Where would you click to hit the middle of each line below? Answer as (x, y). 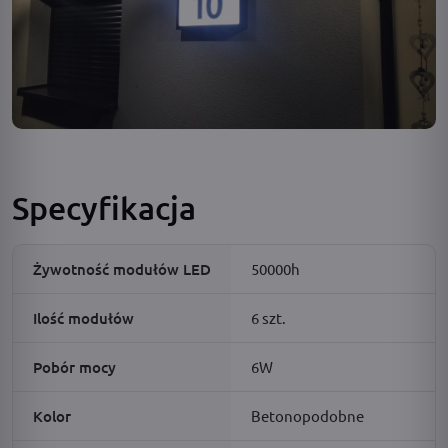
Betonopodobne (307, 415)
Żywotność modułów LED (122, 268)
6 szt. (268, 317)
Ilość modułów (83, 317)
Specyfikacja (104, 207)
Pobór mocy (74, 366)
